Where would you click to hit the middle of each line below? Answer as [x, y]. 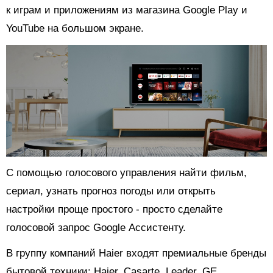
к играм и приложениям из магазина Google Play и [127, 10]
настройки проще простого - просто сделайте [114, 210]
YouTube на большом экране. [75, 28]
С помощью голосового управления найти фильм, [126, 173]
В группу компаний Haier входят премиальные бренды [136, 253]
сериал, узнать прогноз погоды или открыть [111, 191]
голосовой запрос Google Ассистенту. [96, 228]
